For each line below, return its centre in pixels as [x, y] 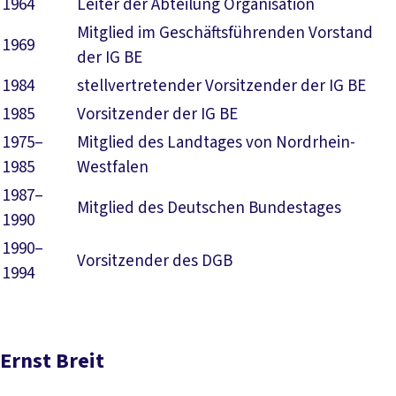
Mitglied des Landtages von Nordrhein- [216, 143]
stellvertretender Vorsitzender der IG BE [221, 86]
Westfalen [113, 168]
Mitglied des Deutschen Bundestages [209, 208]
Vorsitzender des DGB [155, 261]
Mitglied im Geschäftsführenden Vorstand [225, 33]
